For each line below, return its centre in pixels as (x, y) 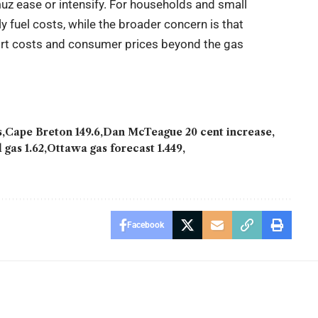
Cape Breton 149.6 (53, 132)
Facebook (145, 225)
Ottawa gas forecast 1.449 (115, 148)
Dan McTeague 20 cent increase (188, 132)
